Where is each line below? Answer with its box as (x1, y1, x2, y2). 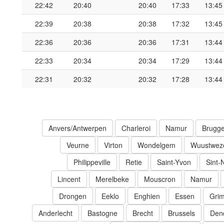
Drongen (59, 191, 86, 201)
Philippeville (73, 157, 110, 167)
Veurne (66, 140, 89, 150)
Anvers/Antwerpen (48, 123, 106, 133)
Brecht (132, 208, 153, 218)
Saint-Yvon (157, 157, 191, 167)
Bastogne (87, 208, 117, 218)
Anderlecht (38, 208, 72, 218)
